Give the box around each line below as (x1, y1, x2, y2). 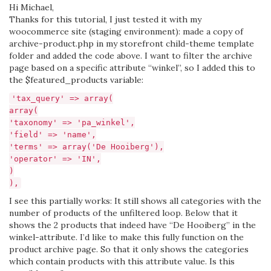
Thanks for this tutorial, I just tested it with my (9, 14, 201, 25)
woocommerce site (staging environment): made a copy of (9, 26, 243, 37)
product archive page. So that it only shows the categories (9, 244, 249, 255)
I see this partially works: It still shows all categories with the (9, 195, 261, 206)
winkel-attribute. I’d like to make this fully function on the (9, 232, 244, 243)
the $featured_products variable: (9, 74, 143, 85)
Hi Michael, (9, 2, 54, 13)
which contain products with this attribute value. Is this (9, 256, 235, 267)
